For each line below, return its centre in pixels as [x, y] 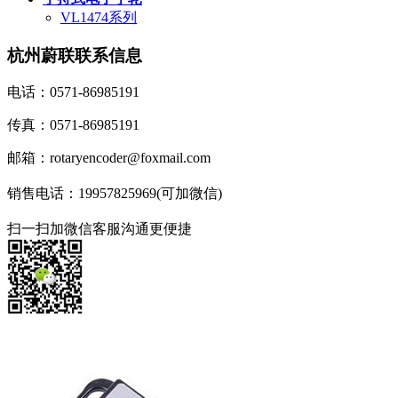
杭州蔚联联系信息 [75, 55]
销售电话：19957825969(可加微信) [115, 194]
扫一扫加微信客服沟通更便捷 [99, 229]
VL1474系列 [99, 17]
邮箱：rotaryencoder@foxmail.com [109, 158]
